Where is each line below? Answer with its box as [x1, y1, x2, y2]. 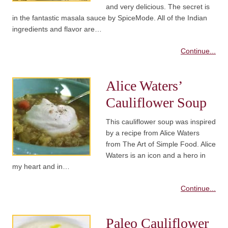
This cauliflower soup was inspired [106, 118, 216, 126]
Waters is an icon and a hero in [106, 151, 206, 160]
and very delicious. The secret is [106, 3, 210, 11]
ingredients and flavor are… [12, 25, 102, 34]
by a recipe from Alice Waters [106, 129, 199, 137]
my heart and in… [12, 162, 70, 171]
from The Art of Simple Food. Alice [106, 140, 216, 149]
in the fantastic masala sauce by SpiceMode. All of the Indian [12, 14, 207, 22]
